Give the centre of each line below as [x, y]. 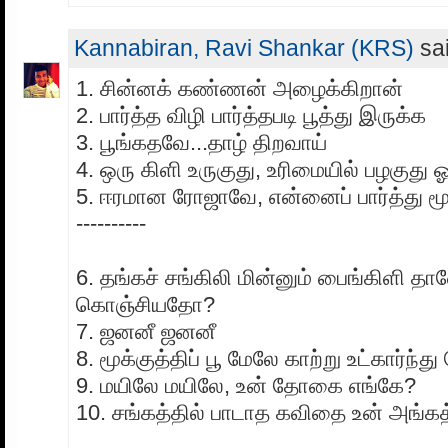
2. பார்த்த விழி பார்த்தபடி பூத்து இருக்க [251, 115]
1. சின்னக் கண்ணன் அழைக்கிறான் [239, 88]
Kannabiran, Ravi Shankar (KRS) [244, 47]
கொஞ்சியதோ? [145, 304]
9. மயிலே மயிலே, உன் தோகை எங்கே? [246, 385]
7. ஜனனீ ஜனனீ [146, 331]
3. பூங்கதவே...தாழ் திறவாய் [201, 142]
